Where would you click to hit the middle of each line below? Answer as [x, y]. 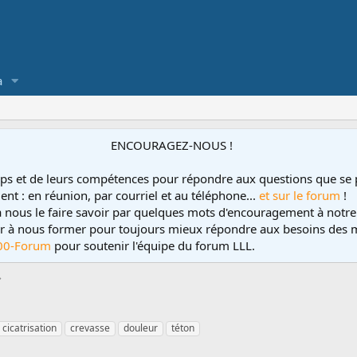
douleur [141, 328]
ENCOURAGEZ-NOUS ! [172, 145]
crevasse [90, 328]
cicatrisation [29, 328]
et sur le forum [300, 195]
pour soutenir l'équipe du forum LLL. [155, 245]
